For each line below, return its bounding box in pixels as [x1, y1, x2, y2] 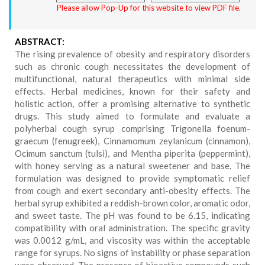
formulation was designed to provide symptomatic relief [15, 173, 250, 183]
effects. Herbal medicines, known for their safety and [15, 86, 250, 96]
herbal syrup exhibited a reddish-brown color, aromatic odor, [15, 198, 250, 208]
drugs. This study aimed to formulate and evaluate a [15, 111, 250, 121]
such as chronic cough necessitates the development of [15, 61, 250, 72]
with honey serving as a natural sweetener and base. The [15, 160, 250, 171]
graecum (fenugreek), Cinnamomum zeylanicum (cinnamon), [15, 135, 250, 146]
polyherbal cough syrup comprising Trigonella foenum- [15, 123, 250, 134]
